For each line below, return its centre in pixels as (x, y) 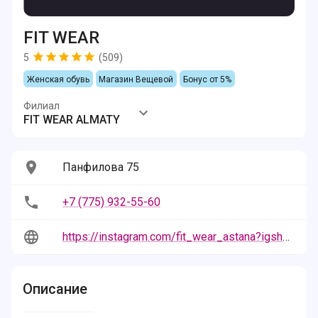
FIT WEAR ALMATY (72, 120)
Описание (55, 289)
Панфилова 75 (101, 167)
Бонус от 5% (207, 79)
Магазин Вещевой (136, 79)
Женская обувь (58, 79)
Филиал (42, 106)
